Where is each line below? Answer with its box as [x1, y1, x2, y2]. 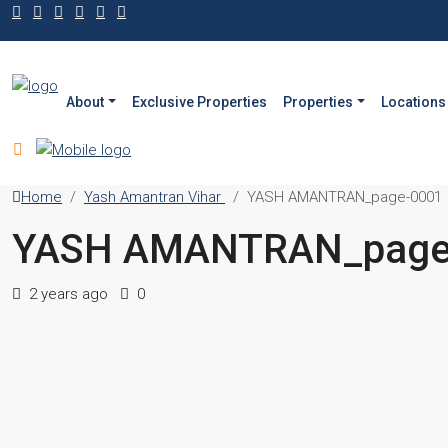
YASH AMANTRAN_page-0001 [247, 188, 442, 206]
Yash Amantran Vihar [84, 188, 225, 206]
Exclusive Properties [131, 94, 267, 110]
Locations [380, 94, 446, 110]
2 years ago [25, 285, 108, 303]
